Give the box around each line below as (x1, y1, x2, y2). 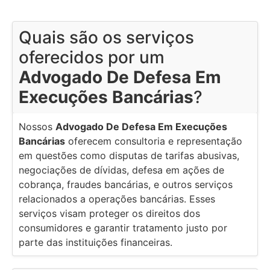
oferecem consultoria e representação (65, 135, 242, 148)
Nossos (19, 121, 55, 133)
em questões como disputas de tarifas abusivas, (19, 149, 239, 162)
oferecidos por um (19, 47, 165, 68)
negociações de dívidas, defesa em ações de (19, 164, 224, 177)
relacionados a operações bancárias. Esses (19, 193, 215, 206)
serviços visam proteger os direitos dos (19, 207, 200, 220)
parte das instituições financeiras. (19, 236, 172, 249)
